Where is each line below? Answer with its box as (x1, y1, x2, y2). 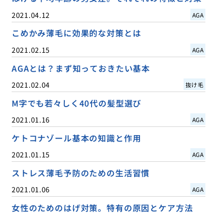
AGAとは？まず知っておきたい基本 (11, 62, 151, 74)
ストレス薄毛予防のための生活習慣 (11, 167, 150, 179)
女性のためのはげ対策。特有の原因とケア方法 (11, 201, 193, 214)
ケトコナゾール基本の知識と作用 (11, 132, 141, 144)
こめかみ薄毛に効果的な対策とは (11, 27, 141, 39)
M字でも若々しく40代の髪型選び (11, 97, 142, 109)
